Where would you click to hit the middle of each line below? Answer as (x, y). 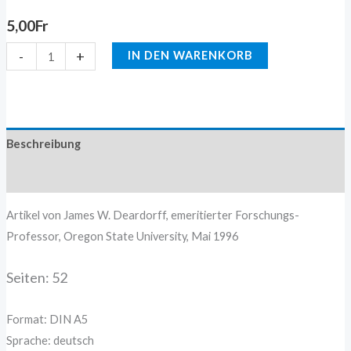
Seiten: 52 (36, 278)
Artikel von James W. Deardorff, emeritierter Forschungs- (152, 215)
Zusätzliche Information (72, 176)
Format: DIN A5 (47, 320)
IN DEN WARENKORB (190, 56)
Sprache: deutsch (50, 341)
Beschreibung (43, 144)
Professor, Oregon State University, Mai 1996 (122, 236)
